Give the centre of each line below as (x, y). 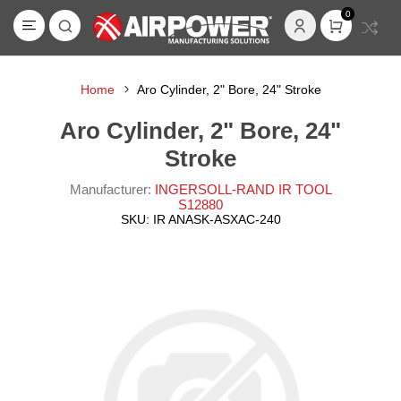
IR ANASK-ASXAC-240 (217, 219)
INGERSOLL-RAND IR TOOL (243, 189)
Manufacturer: (110, 189)
